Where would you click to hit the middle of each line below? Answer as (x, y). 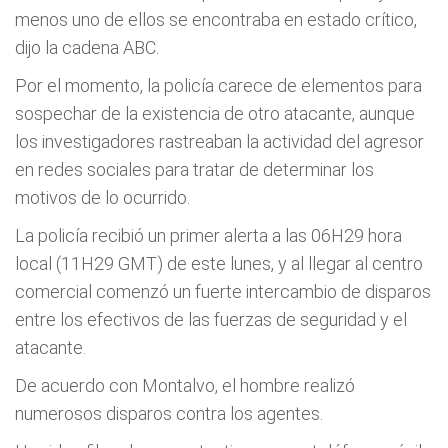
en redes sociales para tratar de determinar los (194, 169)
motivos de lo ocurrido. (102, 197)
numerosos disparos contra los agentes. (169, 413)
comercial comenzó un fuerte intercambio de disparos (223, 291)
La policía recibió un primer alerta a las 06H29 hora (208, 235)
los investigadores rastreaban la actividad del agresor (219, 141)
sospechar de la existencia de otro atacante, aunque (215, 113)
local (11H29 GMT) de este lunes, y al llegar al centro (219, 263)
